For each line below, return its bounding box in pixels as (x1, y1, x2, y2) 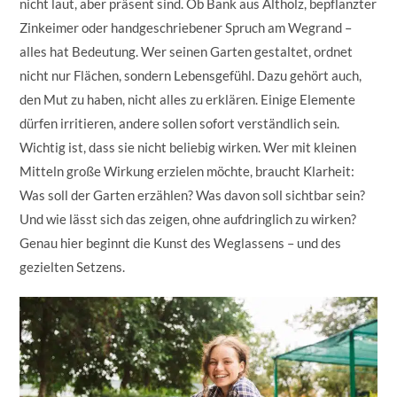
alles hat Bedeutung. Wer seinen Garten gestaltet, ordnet (19, 43, 354, 59)
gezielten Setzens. (19, 258, 126, 275)
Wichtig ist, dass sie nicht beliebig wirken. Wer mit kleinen (19, 138, 357, 155)
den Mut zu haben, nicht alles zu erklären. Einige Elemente (19, 90, 356, 107)
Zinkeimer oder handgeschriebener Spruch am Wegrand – (19, 19, 353, 35)
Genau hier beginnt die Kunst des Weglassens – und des (19, 234, 342, 251)
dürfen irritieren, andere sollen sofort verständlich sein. (19, 114, 340, 131)
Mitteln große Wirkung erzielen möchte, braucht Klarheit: (19, 162, 355, 179)
